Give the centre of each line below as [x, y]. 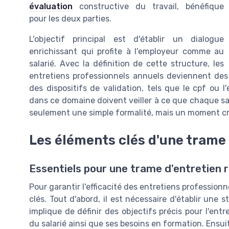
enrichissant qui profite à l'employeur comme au [127, 51]
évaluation [51, 6]
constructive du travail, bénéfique [148, 6]
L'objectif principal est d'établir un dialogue [127, 39]
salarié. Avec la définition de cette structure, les [127, 64]
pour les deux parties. [70, 19]
